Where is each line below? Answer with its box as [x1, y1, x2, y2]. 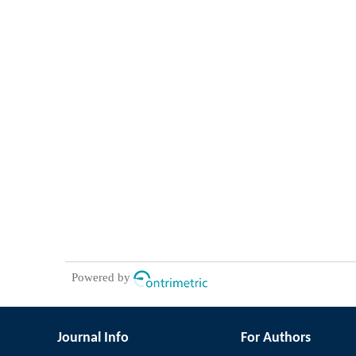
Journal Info [57, 331, 129, 346]
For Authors [240, 331, 311, 346]
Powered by [71, 271, 133, 284]
